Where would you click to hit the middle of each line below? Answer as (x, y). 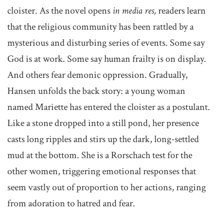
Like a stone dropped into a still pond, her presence (103, 123)
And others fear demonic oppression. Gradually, (98, 75)
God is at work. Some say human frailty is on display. (107, 59)
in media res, (135, 11)
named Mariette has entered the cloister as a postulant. (109, 107)
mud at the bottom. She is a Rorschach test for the (100, 155)
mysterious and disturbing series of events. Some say (106, 43)
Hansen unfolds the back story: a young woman (96, 91)
